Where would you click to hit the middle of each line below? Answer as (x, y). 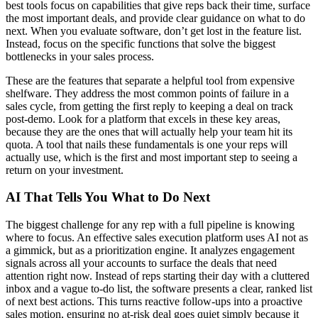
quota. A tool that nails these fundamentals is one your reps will (147, 144)
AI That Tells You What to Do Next (108, 197)
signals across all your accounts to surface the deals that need (141, 263)
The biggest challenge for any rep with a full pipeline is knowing (150, 225)
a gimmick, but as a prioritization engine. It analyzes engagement (150, 251)
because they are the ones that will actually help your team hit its (149, 131)
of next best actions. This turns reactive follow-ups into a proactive (154, 302)
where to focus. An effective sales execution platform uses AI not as (157, 238)
